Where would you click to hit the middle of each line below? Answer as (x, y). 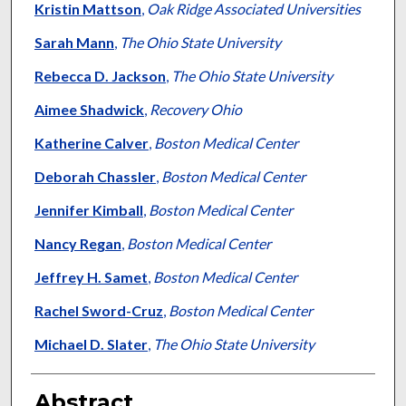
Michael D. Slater (91, 344)
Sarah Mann (74, 43)
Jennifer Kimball (88, 210)
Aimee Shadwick (89, 110)
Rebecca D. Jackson (100, 76)
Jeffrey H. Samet (91, 277)
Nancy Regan (77, 244)
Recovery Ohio (195, 110)
